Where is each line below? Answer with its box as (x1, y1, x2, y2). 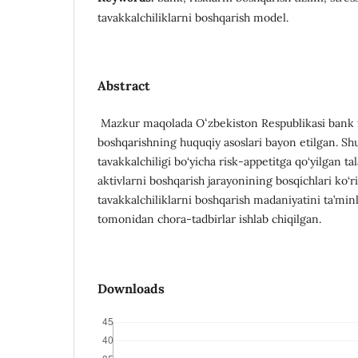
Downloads (97, 280, 165, 296)
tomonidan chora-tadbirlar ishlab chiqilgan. (97, 211, 324, 226)
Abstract (97, 77, 150, 93)
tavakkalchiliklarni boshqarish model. (97, 10, 288, 25)
